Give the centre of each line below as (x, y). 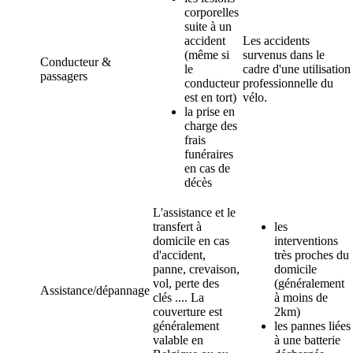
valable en (178, 340)
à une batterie (307, 340)
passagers (64, 76)
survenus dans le (284, 55)
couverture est (188, 312)
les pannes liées (312, 326)
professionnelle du (288, 83)
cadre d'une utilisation (297, 69)
